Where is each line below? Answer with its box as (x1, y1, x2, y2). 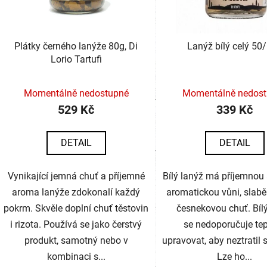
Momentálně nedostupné (23, 87, 129, 99)
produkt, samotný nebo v (24, 234, 128, 246)
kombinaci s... (46, 250, 105, 262)
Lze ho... (217, 250, 253, 262)
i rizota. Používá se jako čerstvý (10, 218, 142, 230)
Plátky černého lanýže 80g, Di (14, 40, 138, 52)
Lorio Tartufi (50, 53, 102, 65)
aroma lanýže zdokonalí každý (12, 186, 141, 198)
